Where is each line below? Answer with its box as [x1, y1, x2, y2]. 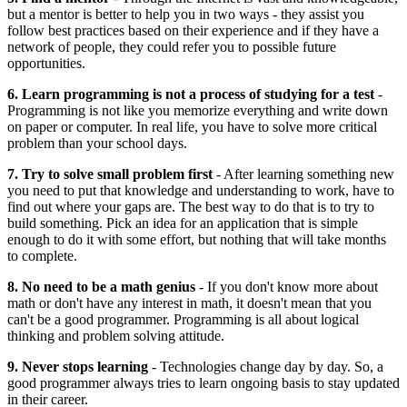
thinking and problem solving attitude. [7, 327, 224, 343]
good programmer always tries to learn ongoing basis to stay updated [7, 374, 400, 391]
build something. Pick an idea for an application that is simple [7, 214, 358, 231]
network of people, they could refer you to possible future [7, 38, 336, 55]
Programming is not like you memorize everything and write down [7, 102, 388, 118]
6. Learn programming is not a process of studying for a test [7, 85, 374, 102]
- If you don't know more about [195, 278, 378, 294]
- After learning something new [213, 165, 394, 182]
